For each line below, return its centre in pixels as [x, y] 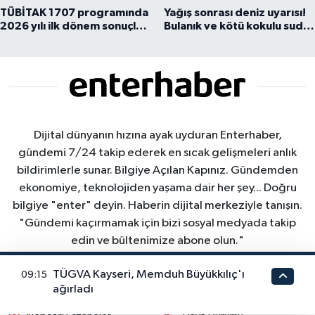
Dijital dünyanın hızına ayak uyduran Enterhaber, [157, 136]
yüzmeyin [189, 39]
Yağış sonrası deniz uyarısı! [234, 12]
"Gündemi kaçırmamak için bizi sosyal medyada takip [157, 224]
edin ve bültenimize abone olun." [157, 241]
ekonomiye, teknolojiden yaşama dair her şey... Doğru [157, 188]
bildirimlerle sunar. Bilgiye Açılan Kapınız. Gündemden [157, 171]
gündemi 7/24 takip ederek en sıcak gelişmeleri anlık [157, 153]
